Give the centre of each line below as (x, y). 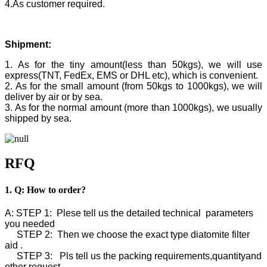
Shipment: (28, 44)
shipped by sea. (38, 118)
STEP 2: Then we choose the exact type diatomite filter (127, 235)
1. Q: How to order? (45, 190)
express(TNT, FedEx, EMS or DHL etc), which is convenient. (131, 75)
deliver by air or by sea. (54, 97)
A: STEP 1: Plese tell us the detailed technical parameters (129, 213)
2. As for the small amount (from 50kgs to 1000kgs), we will (133, 86)
